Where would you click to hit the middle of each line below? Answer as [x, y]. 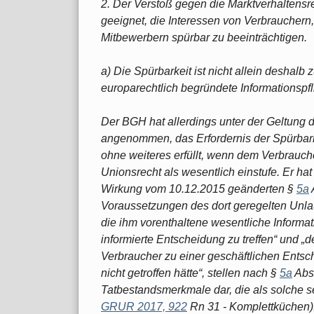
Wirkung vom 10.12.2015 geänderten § [199, 189]
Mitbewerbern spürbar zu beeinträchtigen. [204, 37]
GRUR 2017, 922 [144, 306]
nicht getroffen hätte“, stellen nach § [190, 273]
